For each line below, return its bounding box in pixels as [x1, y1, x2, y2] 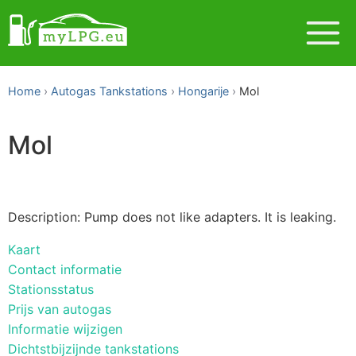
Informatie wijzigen [8, 320, 122, 337]
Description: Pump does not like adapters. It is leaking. [8, 208, 336, 225]
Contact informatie [8, 261, 122, 277]
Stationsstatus [8, 281, 94, 297]
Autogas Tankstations [51, 84, 168, 98]
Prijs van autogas [8, 300, 111, 317]
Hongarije [178, 84, 229, 98]
